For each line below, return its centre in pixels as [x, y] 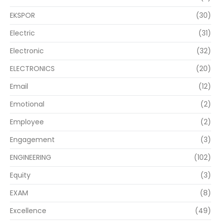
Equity [20, 175]
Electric [22, 33]
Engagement [32, 140]
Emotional [27, 104]
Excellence [28, 211]
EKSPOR [22, 16]
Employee [27, 122]
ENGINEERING [31, 158]
